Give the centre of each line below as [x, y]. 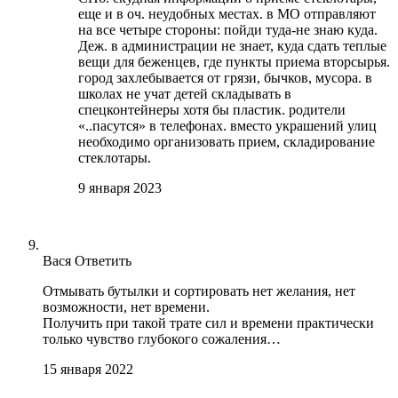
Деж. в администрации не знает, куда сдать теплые [232, 45]
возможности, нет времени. [126, 306]
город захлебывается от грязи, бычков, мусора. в [225, 77]
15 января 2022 [88, 369]
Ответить [103, 260]
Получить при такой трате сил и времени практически [208, 322]
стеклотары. [115, 157]
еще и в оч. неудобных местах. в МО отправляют [227, 13]
